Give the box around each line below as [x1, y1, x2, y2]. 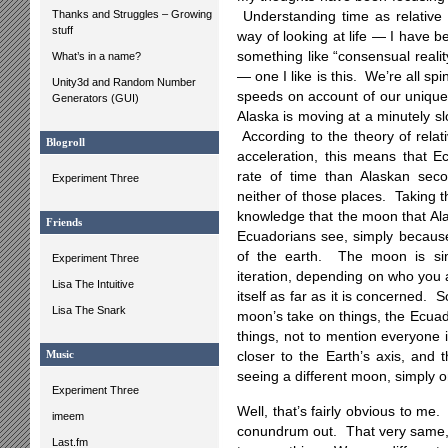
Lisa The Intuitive [52, 278, 134, 290]
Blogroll [46, 137, 85, 148]
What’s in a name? [52, 50, 141, 62]
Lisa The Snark [52, 304, 126, 316]
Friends [46, 217, 82, 228]
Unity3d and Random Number [52, 76, 196, 88]
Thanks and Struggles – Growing [52, 8, 212, 20]
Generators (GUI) [52, 92, 139, 104]
